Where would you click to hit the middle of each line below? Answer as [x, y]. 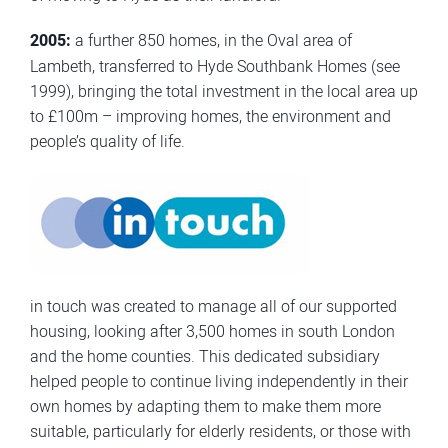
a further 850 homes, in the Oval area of [211, 40]
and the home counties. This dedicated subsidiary [205, 356]
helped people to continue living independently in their [219, 381]
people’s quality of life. [107, 141]
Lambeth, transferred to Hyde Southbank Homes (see [215, 66]
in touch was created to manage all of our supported [213, 306]
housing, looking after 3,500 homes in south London [212, 331]
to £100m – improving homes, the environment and [210, 116]
